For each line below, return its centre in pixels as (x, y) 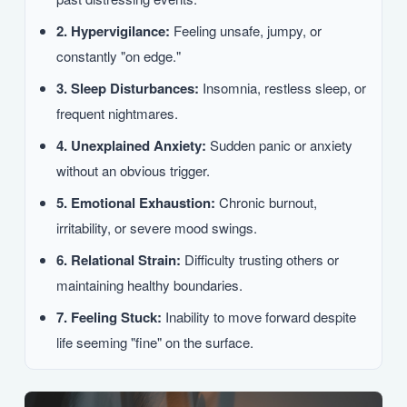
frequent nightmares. (117, 113)
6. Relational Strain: (119, 259)
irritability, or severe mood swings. (157, 227)
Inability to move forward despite (259, 316)
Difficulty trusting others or (260, 259)
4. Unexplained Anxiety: (131, 145)
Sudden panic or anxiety (279, 144)
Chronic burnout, (266, 202)
